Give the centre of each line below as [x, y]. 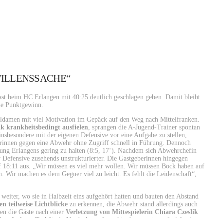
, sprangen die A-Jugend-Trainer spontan [144, 127]
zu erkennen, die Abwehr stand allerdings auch [133, 204]
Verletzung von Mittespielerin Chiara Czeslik [132, 212]
